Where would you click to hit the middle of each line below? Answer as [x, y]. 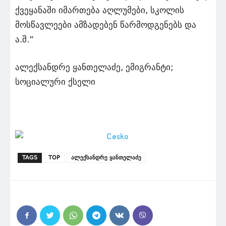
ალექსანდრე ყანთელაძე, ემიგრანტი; [94, 67]
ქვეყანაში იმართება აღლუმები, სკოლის [100, 10]
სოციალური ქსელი [55, 82]
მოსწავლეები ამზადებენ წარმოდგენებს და [106, 25]
